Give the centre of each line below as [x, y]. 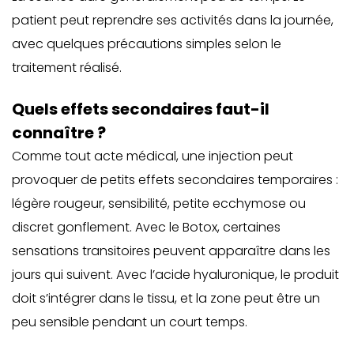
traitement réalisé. [67, 68]
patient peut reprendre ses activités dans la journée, [173, 20]
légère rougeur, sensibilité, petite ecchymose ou [159, 203]
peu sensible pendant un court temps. [130, 322]
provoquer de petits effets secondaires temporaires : [175, 180]
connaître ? [59, 133]
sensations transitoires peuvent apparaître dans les [171, 251]
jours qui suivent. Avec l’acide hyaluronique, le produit [175, 275]
